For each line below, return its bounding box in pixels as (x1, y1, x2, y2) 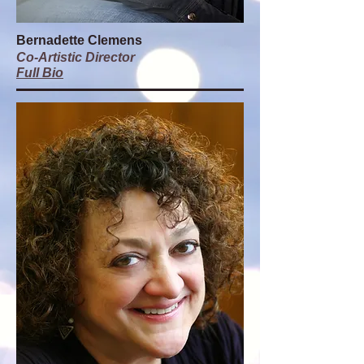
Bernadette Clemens (16, 33, 142, 47)
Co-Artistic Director (16, 50, 135, 64)
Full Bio (16, 66, 63, 80)
